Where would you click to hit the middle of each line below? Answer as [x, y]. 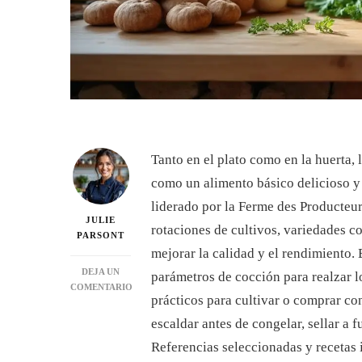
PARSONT [101, 236]
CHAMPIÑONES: [135, 348]
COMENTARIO [101, 287]
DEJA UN [101, 272]
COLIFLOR [124, 317]
